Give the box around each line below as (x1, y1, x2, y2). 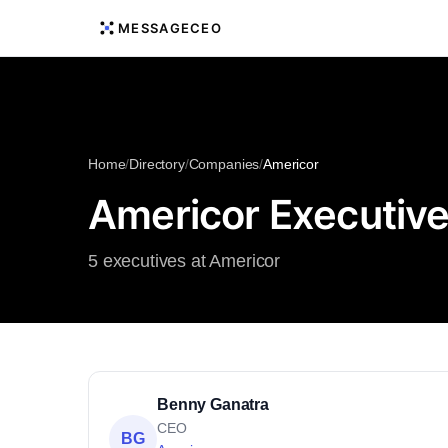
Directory (129, 156, 185, 172)
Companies (188, 156, 260, 172)
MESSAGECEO (118, 20, 222, 36)
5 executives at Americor (88, 251, 281, 271)
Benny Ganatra (157, 396, 269, 413)
